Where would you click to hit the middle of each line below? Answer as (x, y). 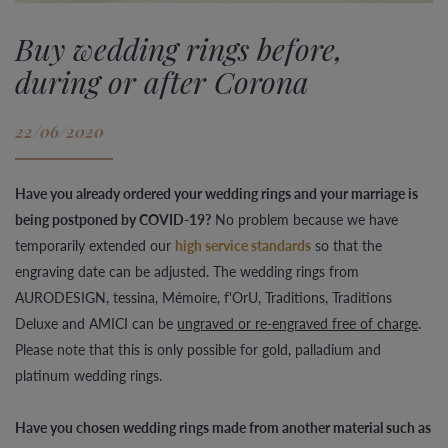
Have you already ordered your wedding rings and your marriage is (216, 193)
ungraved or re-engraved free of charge (297, 323)
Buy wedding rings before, (179, 49)
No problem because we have (304, 219)
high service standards (243, 245)
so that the (346, 245)
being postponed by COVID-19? (113, 219)
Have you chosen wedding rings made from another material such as (223, 427)
